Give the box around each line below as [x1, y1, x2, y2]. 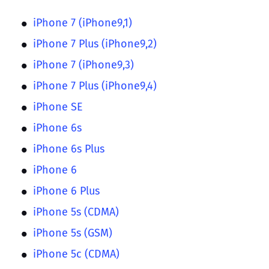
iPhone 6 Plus [33, 184, 100, 198]
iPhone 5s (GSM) [33, 226, 112, 240]
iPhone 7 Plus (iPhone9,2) [33, 37, 157, 50]
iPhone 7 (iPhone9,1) [33, 16, 132, 29]
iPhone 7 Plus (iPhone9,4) [33, 79, 157, 92]
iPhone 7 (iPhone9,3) [33, 58, 134, 71]
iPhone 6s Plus [33, 142, 104, 156]
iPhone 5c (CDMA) [33, 247, 119, 261]
